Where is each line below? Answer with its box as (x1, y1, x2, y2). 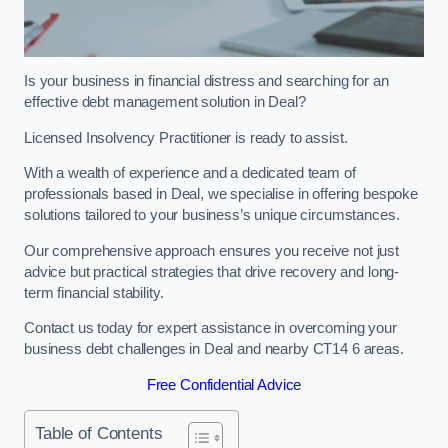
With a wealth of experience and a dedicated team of (24, 165, 356, 182)
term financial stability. (24, 284, 164, 301)
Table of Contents (35, 423, 163, 444)
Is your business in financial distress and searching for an (24, 73, 389, 90)
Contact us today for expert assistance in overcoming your (24, 320, 397, 337)
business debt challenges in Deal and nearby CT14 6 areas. (24, 341, 404, 358)
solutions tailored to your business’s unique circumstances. (24, 207, 400, 224)
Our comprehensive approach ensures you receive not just (24, 242, 400, 259)
